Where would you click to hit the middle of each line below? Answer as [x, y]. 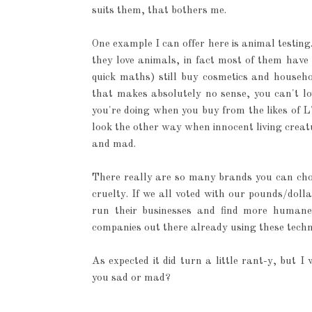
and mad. [114, 145]
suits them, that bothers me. [161, 11]
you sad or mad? [131, 278]
